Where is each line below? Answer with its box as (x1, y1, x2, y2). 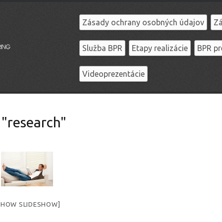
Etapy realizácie (132, 44, 188, 53)
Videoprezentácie (82, 69, 145, 78)
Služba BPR (82, 44, 123, 53)
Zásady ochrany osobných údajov (82, 18, 205, 27)
